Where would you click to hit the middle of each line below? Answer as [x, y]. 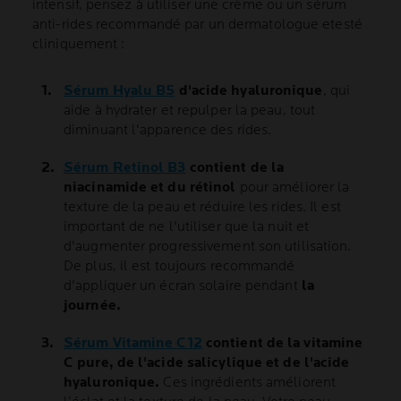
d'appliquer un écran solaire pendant [183, 286]
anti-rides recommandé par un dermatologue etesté [197, 25]
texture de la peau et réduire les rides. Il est [202, 208]
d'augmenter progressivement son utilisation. [208, 247]
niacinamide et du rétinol [150, 188]
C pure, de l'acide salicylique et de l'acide [207, 363]
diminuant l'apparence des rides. [168, 131]
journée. [92, 306]
